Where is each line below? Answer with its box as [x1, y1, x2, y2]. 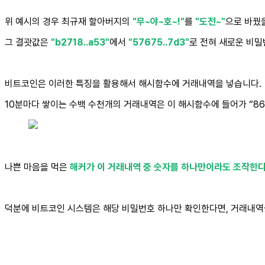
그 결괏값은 [5, 37, 51, 49]
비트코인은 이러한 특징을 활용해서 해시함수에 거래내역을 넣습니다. [5, 78, 261, 90]
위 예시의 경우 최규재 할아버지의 [5, 16, 132, 28]
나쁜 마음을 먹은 [5, 161, 70, 173]
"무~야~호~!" [132, 16, 185, 28]
